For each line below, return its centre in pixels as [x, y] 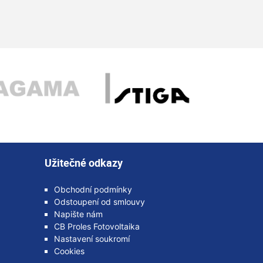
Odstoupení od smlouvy [100, 202]
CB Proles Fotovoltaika [97, 227]
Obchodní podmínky [93, 190]
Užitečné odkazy [84, 163]
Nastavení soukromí [92, 239]
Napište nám [78, 214]
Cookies [69, 251]
